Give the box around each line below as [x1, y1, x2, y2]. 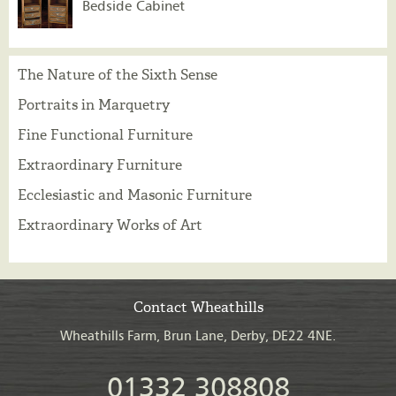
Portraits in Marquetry [18, 95, 170, 113]
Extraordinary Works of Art [18, 216, 202, 233]
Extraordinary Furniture [18, 156, 182, 173]
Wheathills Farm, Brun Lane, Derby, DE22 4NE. [60, 329, 336, 343]
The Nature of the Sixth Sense [18, 65, 217, 83]
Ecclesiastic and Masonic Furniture [18, 186, 252, 203]
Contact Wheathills [133, 298, 263, 316]
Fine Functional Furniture [18, 126, 193, 143]
